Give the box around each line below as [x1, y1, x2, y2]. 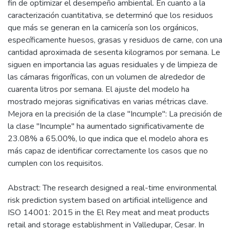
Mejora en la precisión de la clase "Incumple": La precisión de [8, 108, 222, 120]
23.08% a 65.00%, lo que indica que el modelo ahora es [8, 132, 208, 144]
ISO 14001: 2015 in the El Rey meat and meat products [8, 206, 209, 218]
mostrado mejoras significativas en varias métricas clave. [8, 95, 208, 107]
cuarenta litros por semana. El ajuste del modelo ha [8, 83, 189, 95]
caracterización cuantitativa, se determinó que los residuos [8, 9, 213, 21]
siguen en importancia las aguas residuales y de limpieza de [8, 59, 218, 70]
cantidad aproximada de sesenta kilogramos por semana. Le [8, 46, 220, 58]
